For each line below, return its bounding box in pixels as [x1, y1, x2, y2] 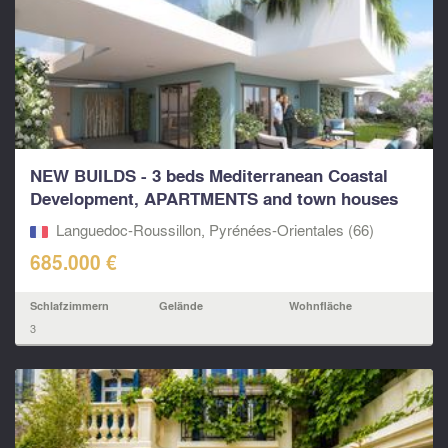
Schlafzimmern [30, 297, 109, 315]
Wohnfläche [288, 297, 352, 315]
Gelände [159, 297, 204, 315]
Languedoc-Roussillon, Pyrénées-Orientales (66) [55, 219, 374, 242]
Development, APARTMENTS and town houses [30, 186, 398, 212]
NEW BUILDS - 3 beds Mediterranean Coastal [30, 163, 388, 189]
